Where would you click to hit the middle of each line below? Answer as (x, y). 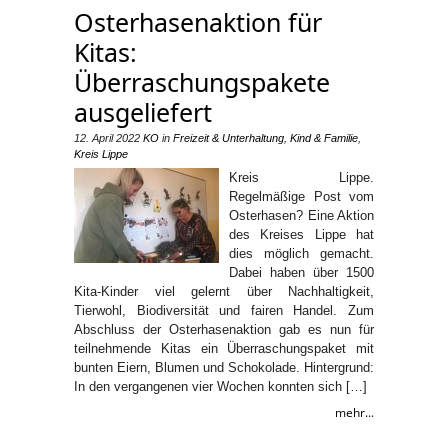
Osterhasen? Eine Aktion (301, 215)
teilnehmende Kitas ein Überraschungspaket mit (224, 348)
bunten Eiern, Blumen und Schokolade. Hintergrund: (224, 367)
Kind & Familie (324, 137)
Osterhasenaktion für (198, 21)
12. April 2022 (107, 137)
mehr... (354, 412)
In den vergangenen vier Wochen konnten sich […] (220, 386)
